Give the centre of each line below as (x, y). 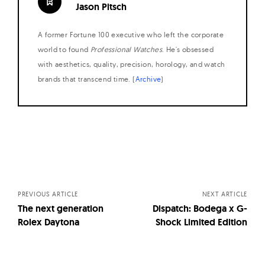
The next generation (61, 209)
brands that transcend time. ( (87, 79)
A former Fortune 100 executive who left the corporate (131, 34)
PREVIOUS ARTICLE (48, 194)
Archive (148, 79)
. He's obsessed (188, 49)
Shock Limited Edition (201, 222)
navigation (63, 175)
